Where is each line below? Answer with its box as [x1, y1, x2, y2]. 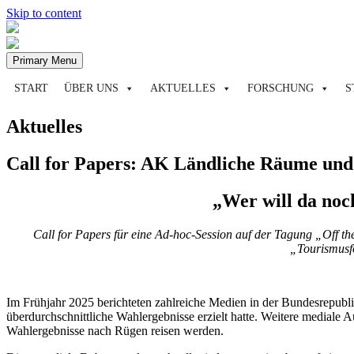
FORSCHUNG [247, 82, 314, 94]
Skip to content [6, 6, 81, 20]
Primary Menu [13, 55, 77, 66]
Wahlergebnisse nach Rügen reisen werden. [6, 323, 224, 337]
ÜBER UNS [64, 82, 119, 94]
